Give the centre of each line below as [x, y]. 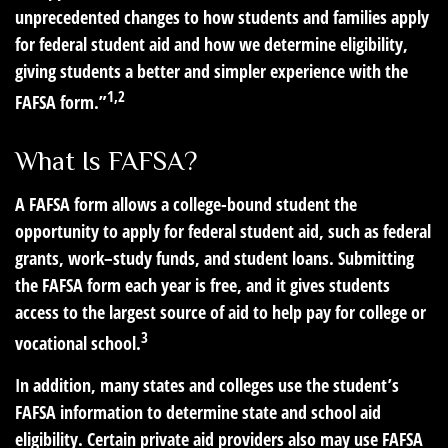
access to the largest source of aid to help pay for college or [220, 312]
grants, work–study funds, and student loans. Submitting [214, 258]
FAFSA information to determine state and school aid [198, 412]
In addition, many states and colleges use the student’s [207, 385]
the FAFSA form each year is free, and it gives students [202, 285]
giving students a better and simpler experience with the [211, 71]
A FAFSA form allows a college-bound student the [186, 204]
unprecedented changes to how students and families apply [222, 17]
